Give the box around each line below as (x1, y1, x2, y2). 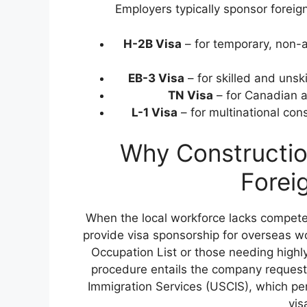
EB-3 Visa (128, 71, 184, 85)
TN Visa (168, 88, 213, 102)
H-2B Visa (123, 36, 182, 51)
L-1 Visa (131, 105, 177, 119)
